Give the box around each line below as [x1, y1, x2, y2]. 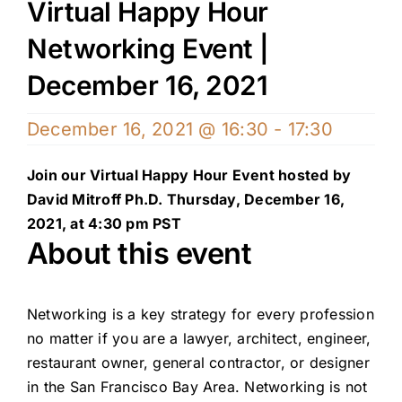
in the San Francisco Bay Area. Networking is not [26, 378, 368, 397]
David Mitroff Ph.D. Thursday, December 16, [26, 189, 345, 208]
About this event [26, 234, 252, 271]
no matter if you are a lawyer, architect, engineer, [26, 329, 371, 348]
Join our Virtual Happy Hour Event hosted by [26, 165, 352, 184]
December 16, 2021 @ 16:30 [26, 118, 268, 140]
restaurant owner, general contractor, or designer [26, 354, 370, 372]
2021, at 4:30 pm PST [26, 214, 181, 232]
